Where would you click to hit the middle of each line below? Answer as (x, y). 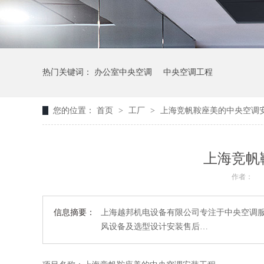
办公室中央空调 (123, 72)
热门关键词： (68, 72)
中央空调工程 (188, 72)
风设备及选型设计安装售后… (154, 227)
